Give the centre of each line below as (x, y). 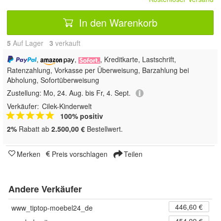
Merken (29, 154)
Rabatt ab (34, 129)
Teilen (132, 154)
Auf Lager (30, 43)
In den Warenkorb (117, 22)
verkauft (67, 43)
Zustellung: (25, 92)
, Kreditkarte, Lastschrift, (138, 59)
